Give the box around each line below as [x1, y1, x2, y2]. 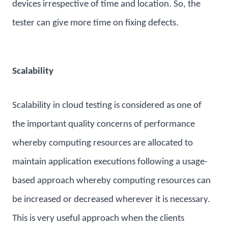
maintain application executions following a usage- [12, 157, 208, 167]
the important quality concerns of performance [12, 119, 195, 129]
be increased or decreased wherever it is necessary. [12, 194, 210, 205]
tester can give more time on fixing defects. [12, 18, 179, 28]
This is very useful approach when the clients [12, 213, 184, 223]
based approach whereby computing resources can [12, 176, 211, 186]
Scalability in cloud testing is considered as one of [12, 100, 202, 110]
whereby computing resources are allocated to [12, 138, 193, 148]
